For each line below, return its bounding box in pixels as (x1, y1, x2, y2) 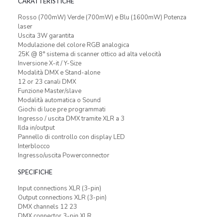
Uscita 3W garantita (17, 31, 74, 40)
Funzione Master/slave (17, 87, 81, 95)
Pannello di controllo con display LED (17, 133, 125, 141)
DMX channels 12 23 (17, 202, 77, 211)
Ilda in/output (17, 124, 55, 132)
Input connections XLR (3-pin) (17, 184, 101, 193)
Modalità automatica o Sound (17, 96, 101, 105)
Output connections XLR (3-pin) (17, 193, 107, 202)
